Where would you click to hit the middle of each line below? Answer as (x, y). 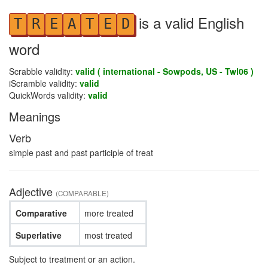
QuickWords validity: (48, 95)
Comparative (41, 213)
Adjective (32, 191)
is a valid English (189, 22)
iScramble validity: (44, 83)
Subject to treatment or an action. (72, 259)
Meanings (35, 116)
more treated (109, 213)
